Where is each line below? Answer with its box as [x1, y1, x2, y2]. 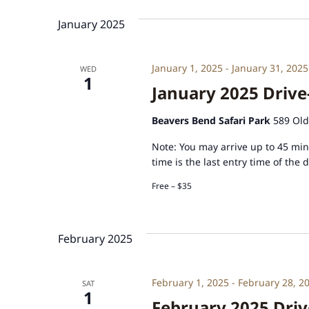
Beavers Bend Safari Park [151, 113, 273, 127]
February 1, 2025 [151, 275, 229, 289]
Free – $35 [151, 179, 192, 192]
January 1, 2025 [151, 61, 223, 74]
